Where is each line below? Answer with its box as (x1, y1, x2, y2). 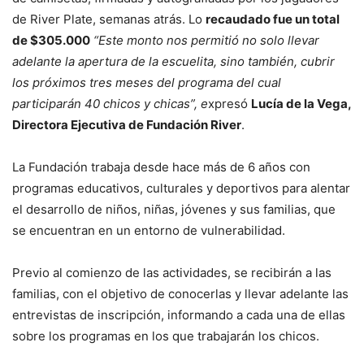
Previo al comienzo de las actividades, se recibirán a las (12, 265, 331, 280)
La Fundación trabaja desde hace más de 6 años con (12, 159, 310, 175)
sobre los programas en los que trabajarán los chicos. (12, 328, 319, 344)
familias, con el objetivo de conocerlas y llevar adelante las (12, 286, 349, 301)
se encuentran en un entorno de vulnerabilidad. (12, 223, 285, 238)
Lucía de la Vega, (251, 96, 351, 111)
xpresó (208, 96, 251, 111)
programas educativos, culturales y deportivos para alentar (12, 180, 350, 196)
